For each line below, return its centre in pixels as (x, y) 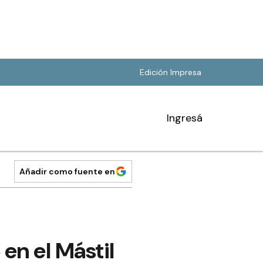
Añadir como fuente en (67, 171)
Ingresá (185, 118)
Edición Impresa (171, 72)
